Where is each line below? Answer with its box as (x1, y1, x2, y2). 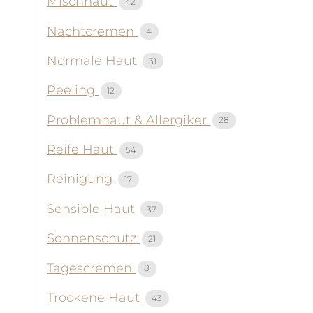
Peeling (47, 82, 99, 99)
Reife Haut (47, 142, 117, 158)
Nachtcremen (47, 23, 138, 39)
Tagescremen (47, 260, 136, 276)
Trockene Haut (47, 290, 143, 306)
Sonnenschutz (47, 231, 140, 247)
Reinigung (47, 171, 116, 187)
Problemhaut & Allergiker (47, 112, 210, 128)
